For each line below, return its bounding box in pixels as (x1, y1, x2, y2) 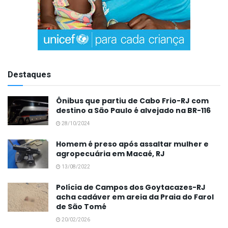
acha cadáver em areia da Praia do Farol (56, 191, 214, 202)
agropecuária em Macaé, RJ (56, 148, 165, 159)
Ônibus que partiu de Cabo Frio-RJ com (56, 95, 209, 106)
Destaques (8, 68, 51, 81)
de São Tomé (56, 201, 106, 212)
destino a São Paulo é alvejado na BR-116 (56, 105, 211, 116)
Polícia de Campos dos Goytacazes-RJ (56, 182, 206, 192)
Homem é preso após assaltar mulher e (56, 138, 209, 149)
